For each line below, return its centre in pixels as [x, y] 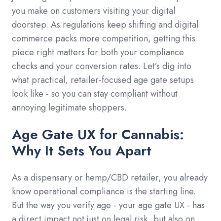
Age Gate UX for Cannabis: [98, 134]
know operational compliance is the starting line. [104, 191]
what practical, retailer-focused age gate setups [103, 80]
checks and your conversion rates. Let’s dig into [102, 66]
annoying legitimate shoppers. [69, 107]
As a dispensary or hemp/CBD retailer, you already [110, 177]
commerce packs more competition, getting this [104, 38]
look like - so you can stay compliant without [95, 93]
